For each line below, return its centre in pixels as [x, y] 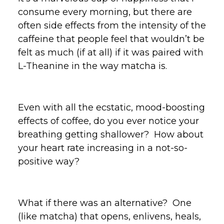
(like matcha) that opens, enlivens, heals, [109, 216]
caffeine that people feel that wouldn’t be [111, 39]
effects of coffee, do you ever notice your [108, 121]
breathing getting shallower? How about [111, 134]
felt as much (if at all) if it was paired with [111, 52]
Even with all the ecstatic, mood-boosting [111, 107]
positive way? [50, 161]
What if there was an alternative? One [105, 203]
